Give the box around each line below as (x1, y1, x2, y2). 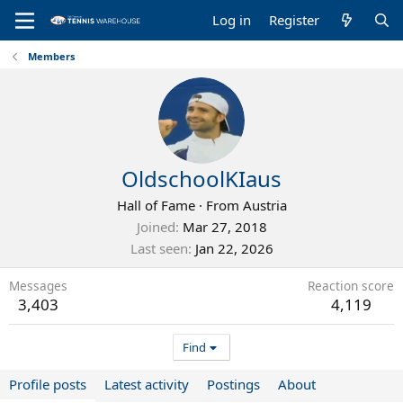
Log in (212, 11, 252, 29)
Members (27, 49, 75, 63)
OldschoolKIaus (121, 164, 282, 193)
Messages (9, 277, 67, 294)
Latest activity (104, 375, 189, 393)
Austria (242, 196, 287, 214)
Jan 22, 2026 (194, 239, 273, 257)
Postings (207, 375, 260, 393)
